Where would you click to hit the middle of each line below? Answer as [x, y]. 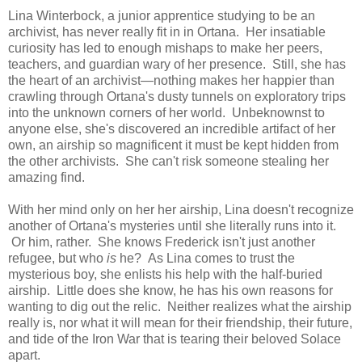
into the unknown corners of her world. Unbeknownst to [166, 112]
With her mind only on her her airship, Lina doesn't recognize [181, 209]
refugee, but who [57, 258]
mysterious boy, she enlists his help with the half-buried [165, 274]
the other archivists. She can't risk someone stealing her [168, 161]
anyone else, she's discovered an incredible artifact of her [172, 128]
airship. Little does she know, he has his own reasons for [170, 290]
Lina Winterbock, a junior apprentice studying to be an [162, 15]
